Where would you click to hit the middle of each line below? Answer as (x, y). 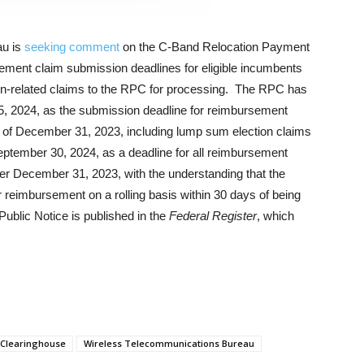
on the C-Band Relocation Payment (214, 47)
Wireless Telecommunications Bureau (169, 343)
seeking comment (72, 47)
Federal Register (213, 216)
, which (275, 216)
